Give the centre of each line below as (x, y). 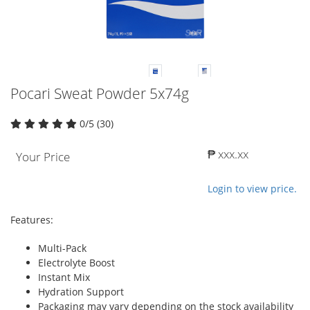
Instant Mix (64, 277)
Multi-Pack (62, 248)
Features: (32, 220)
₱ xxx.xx (228, 154)
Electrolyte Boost (76, 263)
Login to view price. (252, 189)
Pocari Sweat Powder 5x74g (100, 94)
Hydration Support (81, 292)
